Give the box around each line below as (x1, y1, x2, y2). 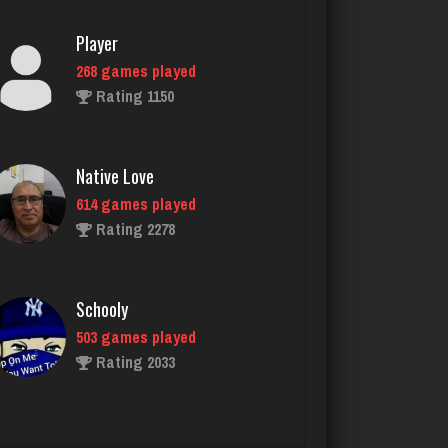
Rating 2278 (92, 85, 175, 108)
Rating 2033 (92, 218, 175, 241)
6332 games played (76, 326, 203, 349)
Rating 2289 (92, 351, 175, 374)
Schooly (76, 163, 128, 190)
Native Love (76, 30, 154, 57)
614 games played (76, 60, 196, 83)
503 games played (76, 193, 196, 216)
